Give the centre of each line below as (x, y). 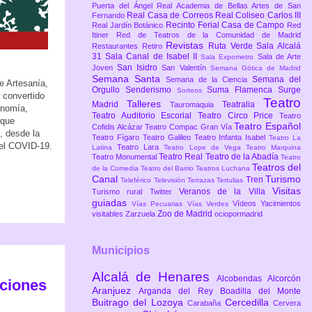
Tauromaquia (196, 105)
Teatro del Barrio (168, 169)
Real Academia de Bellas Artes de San (229, 6)
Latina (105, 148)
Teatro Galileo (168, 138)
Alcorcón (284, 278)
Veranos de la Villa (226, 192)
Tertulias (231, 180)
